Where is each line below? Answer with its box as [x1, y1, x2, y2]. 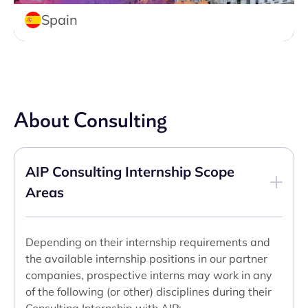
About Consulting [14, 107, 167, 134]
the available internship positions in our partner [25, 252, 267, 265]
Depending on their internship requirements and [25, 235, 270, 249]
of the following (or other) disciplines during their [25, 285, 272, 298]
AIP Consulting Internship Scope [25, 163, 234, 180]
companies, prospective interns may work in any [25, 268, 272, 282]
